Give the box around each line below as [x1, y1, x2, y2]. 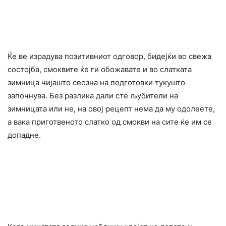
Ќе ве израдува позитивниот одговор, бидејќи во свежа [8, 51, 211, 61]
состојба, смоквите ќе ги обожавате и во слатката [8, 64, 192, 74]
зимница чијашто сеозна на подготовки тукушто [8, 77, 185, 87]
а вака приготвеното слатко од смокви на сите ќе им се [8, 117, 212, 127]
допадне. [8, 130, 41, 140]
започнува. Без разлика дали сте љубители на [8, 90, 178, 100]
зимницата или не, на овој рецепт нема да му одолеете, [8, 103, 215, 114]
